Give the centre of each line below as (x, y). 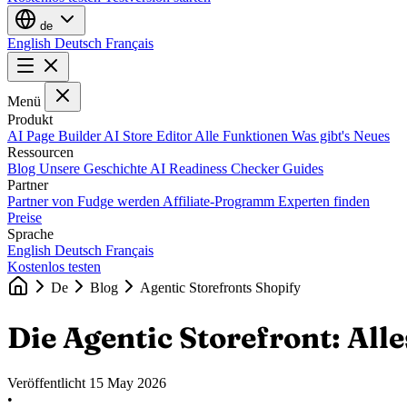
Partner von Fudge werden (85, 201)
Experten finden (324, 201)
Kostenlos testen (54, 266)
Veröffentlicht (48, 382)
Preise (25, 217)
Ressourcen (40, 152)
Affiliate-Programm (220, 201)
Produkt (30, 119)
